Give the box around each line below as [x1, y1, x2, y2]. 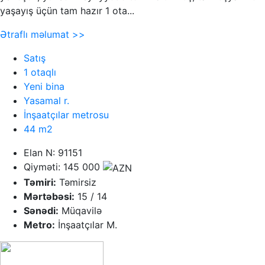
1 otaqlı [24, 66, 56, 78]
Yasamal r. [24, 94, 69, 106]
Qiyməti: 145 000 [24, 160, 103, 173]
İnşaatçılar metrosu [24, 108, 109, 121]
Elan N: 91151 [24, 146, 82, 159]
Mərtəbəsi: [24, 190, 75, 202]
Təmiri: [24, 176, 56, 188]
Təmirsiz [56, 176, 96, 188]
